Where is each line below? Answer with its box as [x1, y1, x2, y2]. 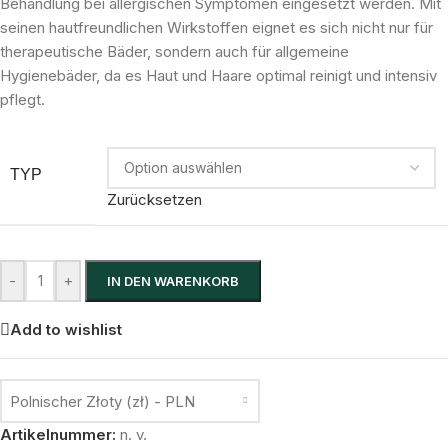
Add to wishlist [10, 320, 122, 340]
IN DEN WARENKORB [107, 272, 239, 289]
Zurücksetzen [107, 189, 202, 209]
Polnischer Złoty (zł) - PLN [9, 392, 195, 412]
